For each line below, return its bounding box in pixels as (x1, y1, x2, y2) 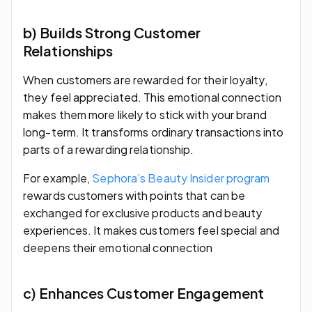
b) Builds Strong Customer (23, 23, 201, 41)
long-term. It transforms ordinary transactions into (23, 124, 284, 139)
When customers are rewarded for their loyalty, (23, 72, 267, 87)
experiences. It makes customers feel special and (23, 222, 279, 237)
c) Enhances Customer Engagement (23, 283, 265, 302)
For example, (23, 170, 93, 185)
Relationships (23, 41, 114, 59)
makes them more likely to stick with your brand (23, 107, 267, 122)
